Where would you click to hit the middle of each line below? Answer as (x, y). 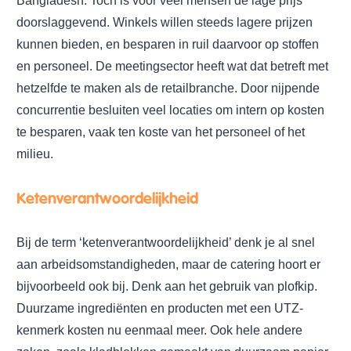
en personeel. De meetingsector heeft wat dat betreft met (172, 66)
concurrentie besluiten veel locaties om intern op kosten (170, 110)
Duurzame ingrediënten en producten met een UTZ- (160, 308)
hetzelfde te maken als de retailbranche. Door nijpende (168, 88)
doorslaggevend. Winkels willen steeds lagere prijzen (165, 22)
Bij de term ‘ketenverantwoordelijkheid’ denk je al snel (166, 242)
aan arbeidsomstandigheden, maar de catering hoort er (168, 264)
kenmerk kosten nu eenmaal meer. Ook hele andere (159, 330)
